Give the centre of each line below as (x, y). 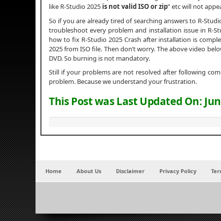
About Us (89, 171)
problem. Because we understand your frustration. (123, 82)
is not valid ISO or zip (134, 6)
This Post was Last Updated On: (127, 101)
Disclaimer (130, 171)
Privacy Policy (178, 171)
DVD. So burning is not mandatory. (99, 58)
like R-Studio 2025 (75, 6)
